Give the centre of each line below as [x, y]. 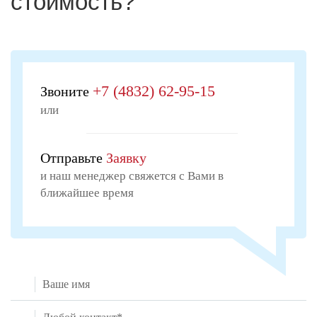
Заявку [126, 158]
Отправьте [73, 158]
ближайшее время [87, 193]
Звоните [67, 91]
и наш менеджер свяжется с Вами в [132, 176]
